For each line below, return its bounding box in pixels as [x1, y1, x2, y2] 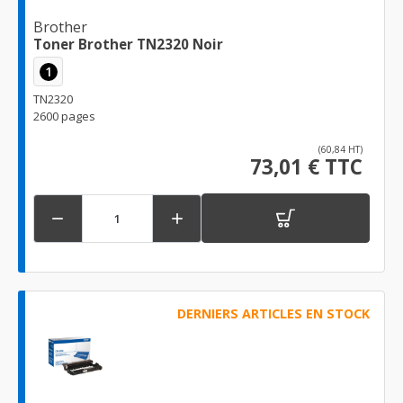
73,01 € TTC [250, 153, 363, 182]
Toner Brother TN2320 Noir [33, 35, 223, 54]
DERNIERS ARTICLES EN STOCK [176, 305, 370, 323]
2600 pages [33, 108, 95, 125]
